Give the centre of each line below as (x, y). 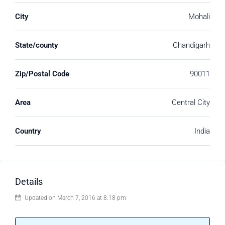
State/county (36, 45)
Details (29, 182)
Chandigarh (191, 45)
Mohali (199, 17)
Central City (191, 102)
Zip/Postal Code (42, 74)
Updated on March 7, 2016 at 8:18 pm (75, 198)
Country (28, 131)
